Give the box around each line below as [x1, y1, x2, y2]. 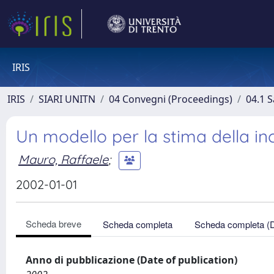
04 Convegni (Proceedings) [109, 92, 232, 106]
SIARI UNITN [39, 92, 95, 106]
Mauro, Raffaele [18, 151, 108, 167]
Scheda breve [26, 217, 81, 230]
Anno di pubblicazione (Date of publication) [26, 253, 237, 267]
